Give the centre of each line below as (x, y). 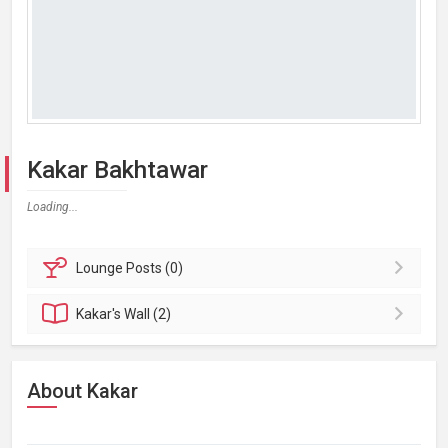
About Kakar (82, 391)
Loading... (52, 207)
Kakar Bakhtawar (117, 170)
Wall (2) (148, 314)
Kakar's (100, 314)
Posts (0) (155, 268)
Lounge (101, 268)
